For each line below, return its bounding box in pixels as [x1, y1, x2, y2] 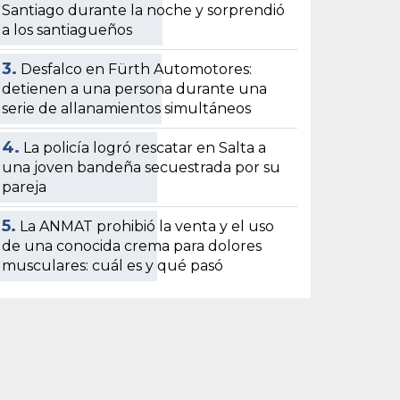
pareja [2, 178, 47, 196]
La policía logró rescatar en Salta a [23, 138, 267, 156]
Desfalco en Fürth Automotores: [21, 60, 253, 78]
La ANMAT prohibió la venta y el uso [20, 217, 275, 235]
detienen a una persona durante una [2, 79, 268, 97]
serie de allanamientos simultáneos [2, 99, 252, 117]
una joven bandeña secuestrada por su [2, 158, 281, 176]
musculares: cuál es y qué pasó [2, 256, 224, 274]
